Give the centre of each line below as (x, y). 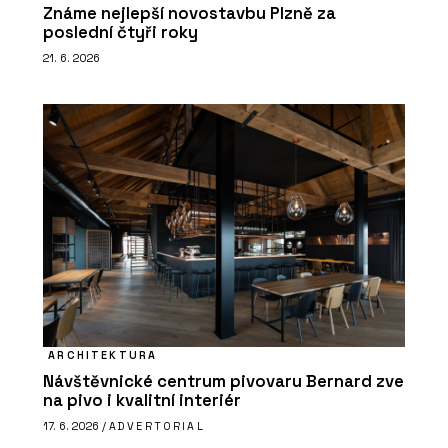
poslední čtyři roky (120, 32)
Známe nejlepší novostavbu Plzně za (189, 13)
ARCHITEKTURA (103, 354)
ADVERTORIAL (157, 426)
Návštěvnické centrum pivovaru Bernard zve (223, 381)
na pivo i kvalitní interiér (142, 400)
